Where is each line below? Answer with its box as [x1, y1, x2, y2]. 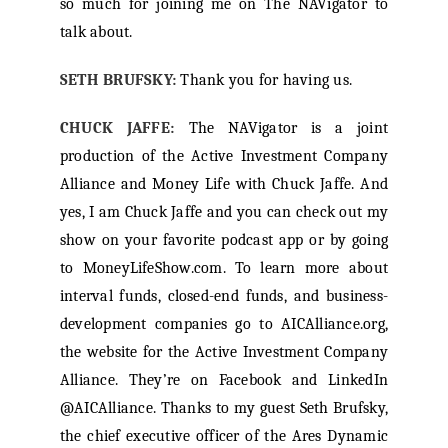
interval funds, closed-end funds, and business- [59, 287, 389, 306]
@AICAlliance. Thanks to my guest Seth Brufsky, [59, 399, 389, 418]
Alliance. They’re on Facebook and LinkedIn [59, 371, 389, 390]
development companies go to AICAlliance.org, [59, 315, 389, 334]
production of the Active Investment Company [59, 147, 389, 166]
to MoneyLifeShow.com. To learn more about [59, 259, 389, 278]
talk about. [59, 23, 133, 42]
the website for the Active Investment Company [59, 343, 389, 362]
